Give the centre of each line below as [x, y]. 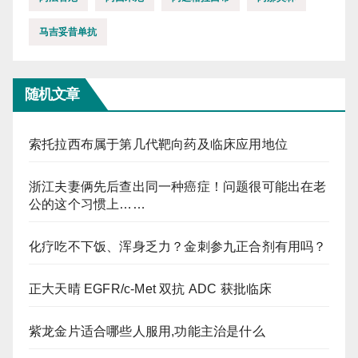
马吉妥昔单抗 [68, 32]
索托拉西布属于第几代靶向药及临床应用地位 [158, 144]
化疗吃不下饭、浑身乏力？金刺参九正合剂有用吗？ [178, 246]
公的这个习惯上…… [87, 204]
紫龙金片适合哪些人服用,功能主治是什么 [147, 331]
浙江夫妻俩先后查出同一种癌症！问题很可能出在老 [178, 186]
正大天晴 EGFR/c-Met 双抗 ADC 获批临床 [151, 288]
